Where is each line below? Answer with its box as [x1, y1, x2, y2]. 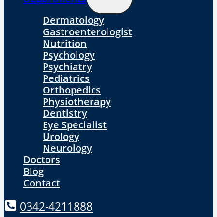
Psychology [43, 48, 95, 62]
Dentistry [43, 107, 87, 120]
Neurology [43, 141, 92, 155]
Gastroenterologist [43, 25, 132, 39]
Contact [23, 176, 60, 190]
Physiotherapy [43, 95, 111, 108]
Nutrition [43, 37, 87, 50]
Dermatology [43, 14, 104, 27]
